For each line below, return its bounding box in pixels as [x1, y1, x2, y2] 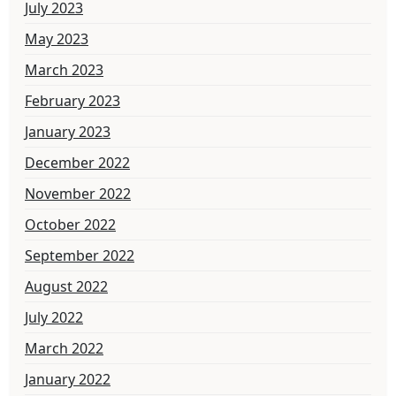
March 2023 [25, 60, 103, 80]
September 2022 [25, 246, 134, 266]
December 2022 [25, 153, 130, 173]
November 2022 [25, 184, 131, 204]
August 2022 [25, 277, 108, 297]
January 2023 [25, 122, 110, 142]
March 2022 [25, 339, 103, 359]
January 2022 [25, 369, 110, 390]
